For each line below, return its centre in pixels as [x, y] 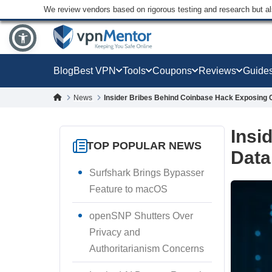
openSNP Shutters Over [141, 216]
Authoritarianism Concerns [147, 249]
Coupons [172, 70]
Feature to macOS [128, 189]
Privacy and [115, 232]
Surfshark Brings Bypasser [147, 173]
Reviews [217, 70]
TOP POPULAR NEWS [144, 146]
